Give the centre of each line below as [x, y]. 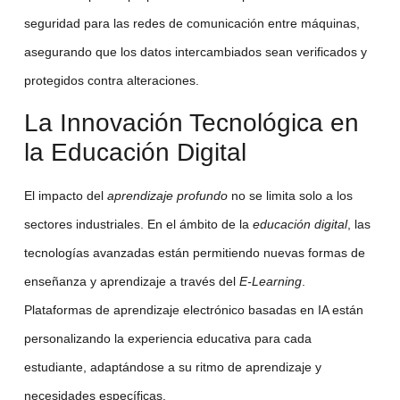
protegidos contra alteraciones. [111, 81]
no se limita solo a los [290, 195]
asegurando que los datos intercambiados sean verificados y [195, 52]
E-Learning [270, 281]
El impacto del [65, 195]
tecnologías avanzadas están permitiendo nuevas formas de [194, 252]
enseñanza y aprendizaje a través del [131, 281]
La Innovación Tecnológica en [191, 122]
